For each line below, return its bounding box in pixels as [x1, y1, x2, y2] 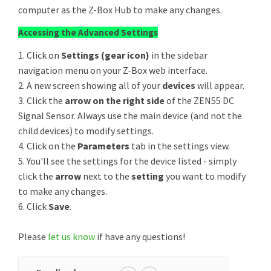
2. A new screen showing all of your [18, 79, 162, 91]
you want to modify [164, 170, 246, 182]
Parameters [77, 140, 131, 152]
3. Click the [18, 94, 65, 106]
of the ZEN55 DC [165, 94, 234, 106]
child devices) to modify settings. [18, 125, 154, 137]
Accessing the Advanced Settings [18, 27, 158, 38]
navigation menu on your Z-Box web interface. [18, 64, 207, 76]
